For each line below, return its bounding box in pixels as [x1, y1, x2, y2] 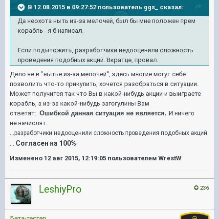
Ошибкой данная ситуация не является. [40, 109, 169, 117]
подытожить [33, 46, 72, 54]
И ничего [169, 109, 195, 117]
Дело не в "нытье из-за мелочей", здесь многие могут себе [10, 70, 186, 78]
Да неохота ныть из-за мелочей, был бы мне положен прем [18, 17, 196, 24]
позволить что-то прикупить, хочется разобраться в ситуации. [10, 80, 198, 88]
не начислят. [10, 119, 47, 127]
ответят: [10, 109, 38, 117]
